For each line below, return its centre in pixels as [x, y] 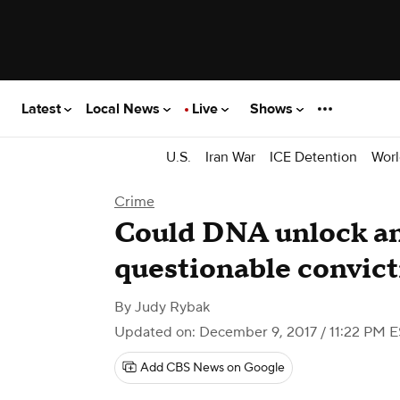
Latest [43, 108]
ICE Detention [313, 157]
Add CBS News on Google [212, 368]
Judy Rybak [172, 307]
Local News [125, 108]
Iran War [230, 157]
